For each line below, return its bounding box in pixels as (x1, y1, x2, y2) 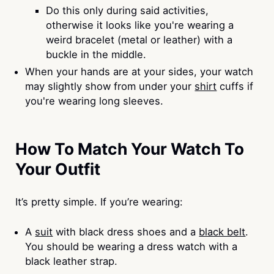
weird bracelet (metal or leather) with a (45, 34, 232, 46)
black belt (199, 225, 246, 238)
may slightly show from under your (25, 80, 195, 93)
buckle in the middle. (45, 48, 146, 61)
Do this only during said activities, (45, 4, 209, 17)
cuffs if (217, 80, 254, 93)
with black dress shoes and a (53, 225, 199, 238)
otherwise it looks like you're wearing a (45, 19, 234, 32)
